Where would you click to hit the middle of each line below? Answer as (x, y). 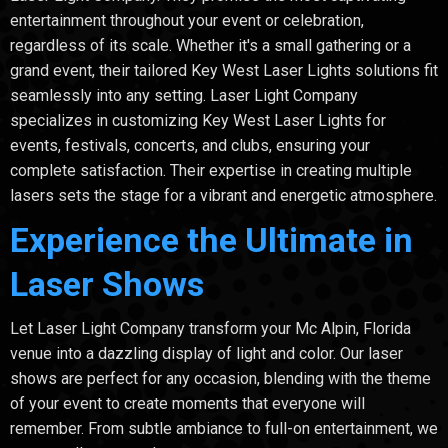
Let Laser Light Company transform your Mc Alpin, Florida (210, 328)
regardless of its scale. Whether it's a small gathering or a (210, 45)
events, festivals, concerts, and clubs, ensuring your (190, 145)
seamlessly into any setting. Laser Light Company (184, 95)
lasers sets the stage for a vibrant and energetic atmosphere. (223, 195)
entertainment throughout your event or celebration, (187, 20)
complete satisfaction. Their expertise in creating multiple (211, 170)
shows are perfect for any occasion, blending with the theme (220, 378)
